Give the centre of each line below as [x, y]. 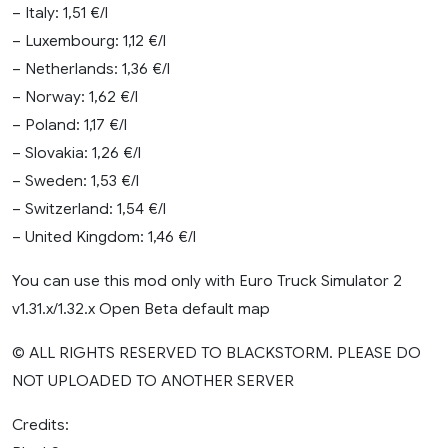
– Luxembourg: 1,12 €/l [89, 40]
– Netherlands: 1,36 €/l [91, 68]
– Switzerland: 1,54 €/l [89, 208]
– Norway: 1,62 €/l [75, 96]
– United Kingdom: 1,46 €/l [104, 236]
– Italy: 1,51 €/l [60, 12]
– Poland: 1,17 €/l [69, 124]
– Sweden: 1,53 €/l [75, 180]
